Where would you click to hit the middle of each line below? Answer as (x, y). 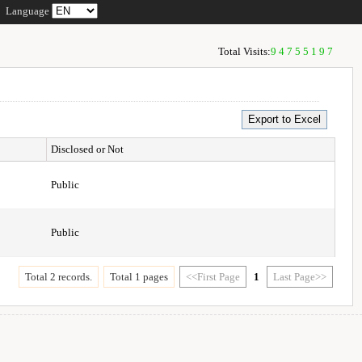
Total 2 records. (59, 277)
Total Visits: (244, 51)
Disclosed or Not (88, 149)
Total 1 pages (139, 277)
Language (29, 11)
